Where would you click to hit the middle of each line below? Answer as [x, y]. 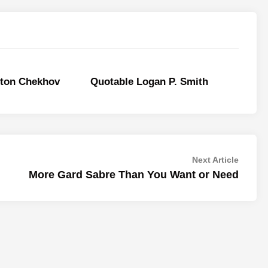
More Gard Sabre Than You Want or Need [134, 175]
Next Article [215, 160]
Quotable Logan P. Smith [149, 82]
